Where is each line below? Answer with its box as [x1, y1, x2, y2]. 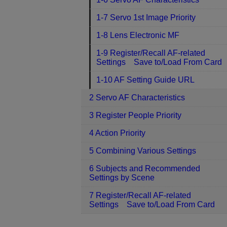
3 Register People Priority [89, 111, 181, 120]
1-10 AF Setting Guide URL [96, 75, 195, 84]
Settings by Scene [89, 173, 155, 182]
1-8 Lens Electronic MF [96, 31, 180, 40]
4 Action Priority [89, 129, 145, 137]
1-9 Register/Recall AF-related [96, 49, 206, 57]
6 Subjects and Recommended [89, 164, 200, 173]
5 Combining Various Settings [89, 146, 196, 155]
